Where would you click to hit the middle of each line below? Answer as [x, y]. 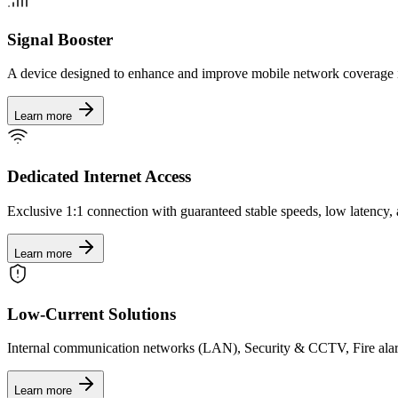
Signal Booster [60, 39]
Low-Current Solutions [92, 314]
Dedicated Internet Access [99, 177]
